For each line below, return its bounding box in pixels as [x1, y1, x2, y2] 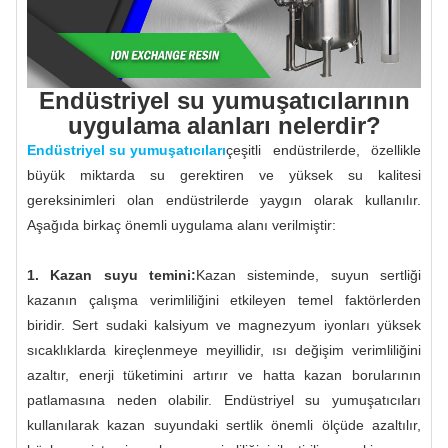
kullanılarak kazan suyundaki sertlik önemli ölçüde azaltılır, [27, 416, 421, 433]
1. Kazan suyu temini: [27, 266, 196, 283]
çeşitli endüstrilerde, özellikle [226, 141, 421, 158]
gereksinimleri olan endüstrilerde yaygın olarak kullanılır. [27, 191, 421, 208]
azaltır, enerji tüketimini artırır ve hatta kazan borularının [27, 366, 421, 383]
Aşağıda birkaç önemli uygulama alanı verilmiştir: [27, 216, 336, 233]
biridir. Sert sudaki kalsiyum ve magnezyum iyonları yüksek [27, 316, 421, 333]
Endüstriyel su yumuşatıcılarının [38, 86, 410, 114]
